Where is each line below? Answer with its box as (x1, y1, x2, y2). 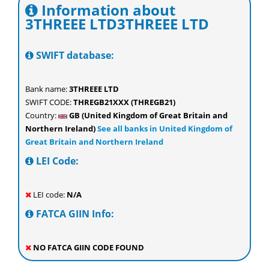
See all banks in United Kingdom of (95, 123, 232, 134)
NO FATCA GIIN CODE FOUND (31, 242, 144, 253)
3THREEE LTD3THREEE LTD (25, 14, 209, 34)
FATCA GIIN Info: (34, 207, 114, 220)
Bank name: (25, 83, 69, 94)
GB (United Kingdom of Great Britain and (67, 110, 228, 121)
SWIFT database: (34, 49, 114, 62)
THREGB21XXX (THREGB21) (73, 97, 175, 107)
